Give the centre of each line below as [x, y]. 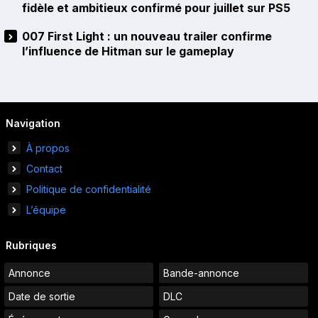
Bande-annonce [201, 273]
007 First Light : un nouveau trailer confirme [147, 37]
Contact [44, 169]
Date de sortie [42, 297]
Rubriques [31, 246]
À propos [48, 148]
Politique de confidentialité [89, 190]
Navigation [33, 124]
